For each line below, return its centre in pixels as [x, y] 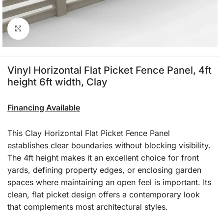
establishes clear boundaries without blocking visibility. [109, 145]
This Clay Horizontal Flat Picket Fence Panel [89, 133]
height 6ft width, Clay [57, 82]
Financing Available [44, 108]
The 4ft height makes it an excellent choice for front [103, 158]
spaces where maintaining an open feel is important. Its [109, 182]
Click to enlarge [56, 29]
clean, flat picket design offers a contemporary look [104, 194]
